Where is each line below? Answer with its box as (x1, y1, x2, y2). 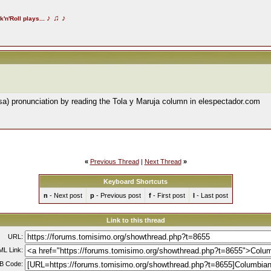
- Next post (47, 192, 82, 199)
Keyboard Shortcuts (103, 178, 168, 185)
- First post (151, 192, 185, 199)
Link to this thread (106, 217, 165, 224)
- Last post (194, 192, 228, 199)
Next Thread (144, 158, 181, 165)
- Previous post (94, 192, 141, 199)
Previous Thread (90, 158, 139, 165)
